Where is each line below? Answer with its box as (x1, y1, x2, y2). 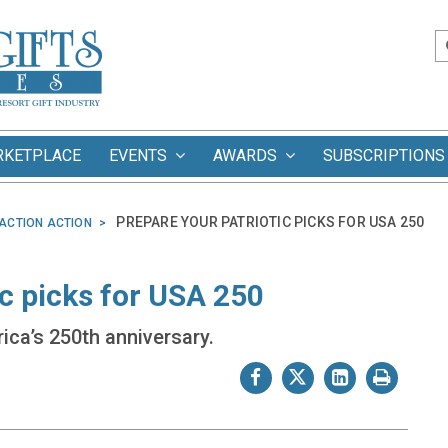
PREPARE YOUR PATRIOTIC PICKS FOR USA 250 (116, 214, 425, 230)
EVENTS (109, 146, 175, 165)
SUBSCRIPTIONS (323, 146, 445, 165)
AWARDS (213, 146, 285, 165)
